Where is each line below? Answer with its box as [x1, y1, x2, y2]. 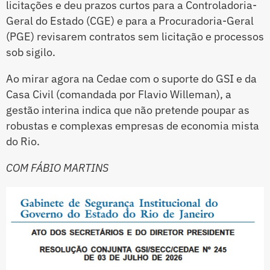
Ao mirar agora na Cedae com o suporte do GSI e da [6, 72, 257, 86]
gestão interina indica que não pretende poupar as [6, 103, 250, 118]
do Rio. [6, 134, 40, 149]
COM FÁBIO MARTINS [6, 161, 108, 175]
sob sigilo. [6, 45, 55, 60]
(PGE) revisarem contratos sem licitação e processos [6, 30, 264, 44]
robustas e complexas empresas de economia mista [6, 119, 259, 133]
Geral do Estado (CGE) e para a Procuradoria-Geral [6, 14, 254, 28]
